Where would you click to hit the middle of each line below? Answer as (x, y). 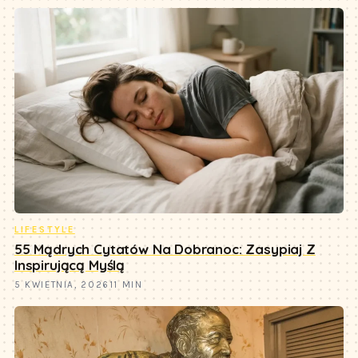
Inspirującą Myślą (70, 265)
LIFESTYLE (44, 230)
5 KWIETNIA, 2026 (62, 285)
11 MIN (126, 285)
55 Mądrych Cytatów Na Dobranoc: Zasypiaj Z (165, 249)
